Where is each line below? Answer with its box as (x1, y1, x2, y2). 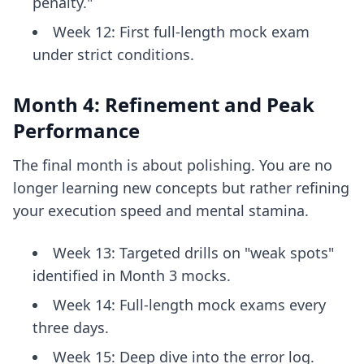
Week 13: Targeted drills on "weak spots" (53, 243, 334, 262)
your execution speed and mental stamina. (13, 201, 309, 220)
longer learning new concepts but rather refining (13, 178, 349, 197)
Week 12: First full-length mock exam (53, 22, 310, 41)
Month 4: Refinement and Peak (13, 91, 314, 118)
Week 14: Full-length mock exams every (53, 295, 326, 314)
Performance (13, 117, 140, 144)
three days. (32, 318, 109, 337)
